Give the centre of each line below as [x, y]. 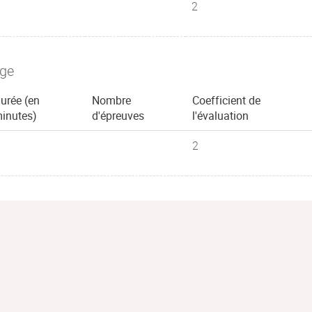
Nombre [111, 100]
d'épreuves [118, 116]
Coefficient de [226, 100]
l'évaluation [220, 116]
